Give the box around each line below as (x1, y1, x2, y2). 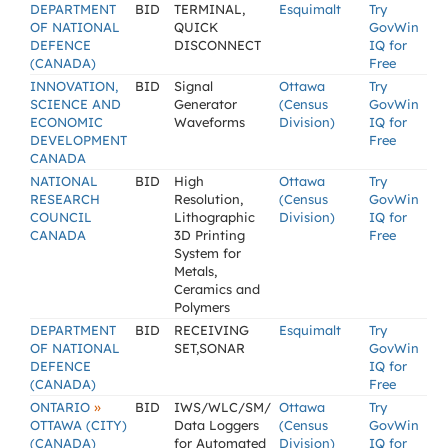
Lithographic (174, 209, 255, 225)
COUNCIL (30, 209, 92, 225)
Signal (174, 78, 213, 94)
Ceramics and (174, 281, 260, 297)
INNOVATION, (30, 78, 118, 94)
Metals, (174, 263, 217, 279)
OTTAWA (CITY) (30, 417, 127, 433)
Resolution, (174, 191, 243, 207)
